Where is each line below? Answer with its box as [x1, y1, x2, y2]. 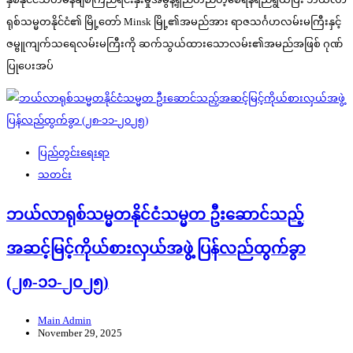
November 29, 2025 [38, 326, 122, 339]
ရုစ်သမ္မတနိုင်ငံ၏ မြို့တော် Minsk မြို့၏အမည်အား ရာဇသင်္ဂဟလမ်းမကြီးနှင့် [6, 16, 341, 28]
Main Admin [38, 314, 91, 326]
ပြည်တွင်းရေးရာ [38, 147, 110, 159]
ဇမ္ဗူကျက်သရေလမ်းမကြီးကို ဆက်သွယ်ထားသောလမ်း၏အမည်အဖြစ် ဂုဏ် [6, 38, 343, 50]
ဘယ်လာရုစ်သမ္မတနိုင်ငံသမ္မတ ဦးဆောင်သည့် [6, 206, 304, 224]
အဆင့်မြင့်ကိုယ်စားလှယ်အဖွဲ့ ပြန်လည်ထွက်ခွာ [6, 240, 306, 258]
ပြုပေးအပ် [6, 60, 54, 72]
